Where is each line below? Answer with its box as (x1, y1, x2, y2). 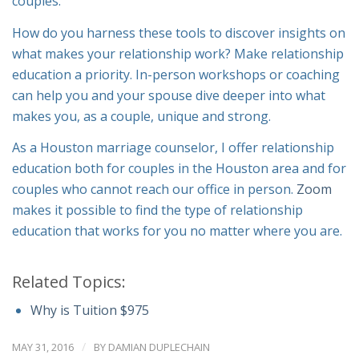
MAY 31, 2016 (12, 339, 74, 354)
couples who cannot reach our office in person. (12, 180, 296, 199)
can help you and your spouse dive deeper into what (12, 86, 325, 104)
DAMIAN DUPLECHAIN (108, 339, 210, 354)
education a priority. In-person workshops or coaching (12, 65, 340, 83)
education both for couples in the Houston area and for (12, 159, 346, 178)
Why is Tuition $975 (30, 301, 149, 319)
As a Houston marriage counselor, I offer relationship (12, 139, 334, 157)
